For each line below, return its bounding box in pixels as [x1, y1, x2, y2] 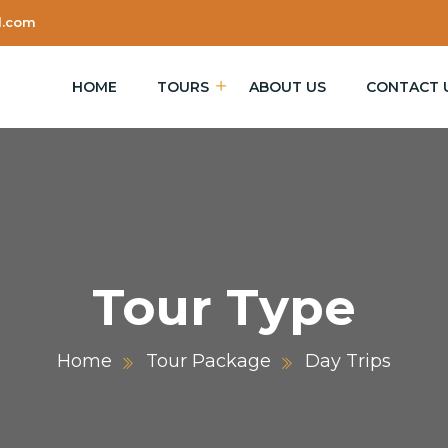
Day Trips [305, 350, 391, 372]
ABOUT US [248, 77, 326, 96]
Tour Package [146, 350, 271, 372]
